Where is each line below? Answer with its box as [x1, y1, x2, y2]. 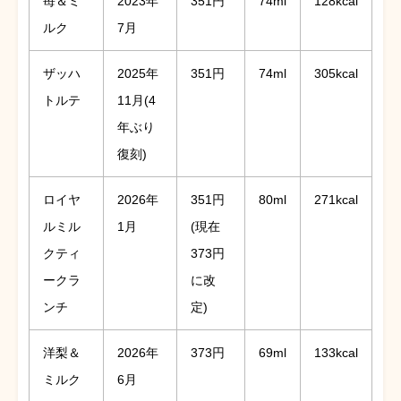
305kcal [314, 65, 358, 81]
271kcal [314, 192, 358, 207]
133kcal [314, 345, 358, 360]
